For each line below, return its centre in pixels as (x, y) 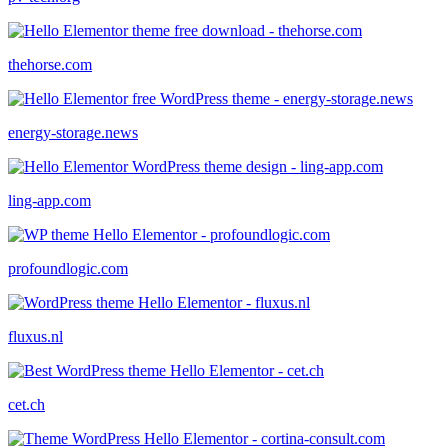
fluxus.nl (35, 336)
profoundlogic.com (68, 268)
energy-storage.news (73, 132)
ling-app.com (49, 200)
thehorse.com (50, 64)
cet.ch (26, 404)
